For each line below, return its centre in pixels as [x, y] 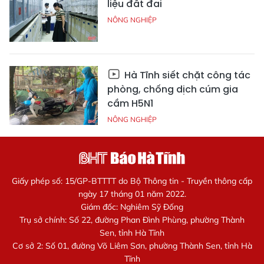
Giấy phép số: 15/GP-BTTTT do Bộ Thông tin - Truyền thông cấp [132, 181]
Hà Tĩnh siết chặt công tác [186, 75]
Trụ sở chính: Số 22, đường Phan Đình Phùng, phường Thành [132, 220]
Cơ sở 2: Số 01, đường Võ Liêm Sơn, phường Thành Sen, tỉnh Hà [132, 246]
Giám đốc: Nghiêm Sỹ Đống [132, 207]
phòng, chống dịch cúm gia [173, 90]
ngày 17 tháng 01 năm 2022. [132, 194]
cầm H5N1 [130, 104]
